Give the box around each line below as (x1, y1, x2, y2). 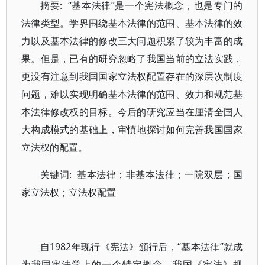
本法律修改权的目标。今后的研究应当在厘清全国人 (21, 105, 243, 118)
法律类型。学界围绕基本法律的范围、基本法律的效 (21, 17, 243, 30)
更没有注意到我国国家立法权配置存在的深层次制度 (21, 70, 243, 83)
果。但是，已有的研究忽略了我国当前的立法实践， (21, 52, 243, 65)
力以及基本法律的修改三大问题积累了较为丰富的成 (21, 34, 243, 47)
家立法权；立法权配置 (21, 186, 116, 199)
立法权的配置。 (21, 141, 88, 154)
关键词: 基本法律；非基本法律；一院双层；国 (40, 168, 243, 181)
